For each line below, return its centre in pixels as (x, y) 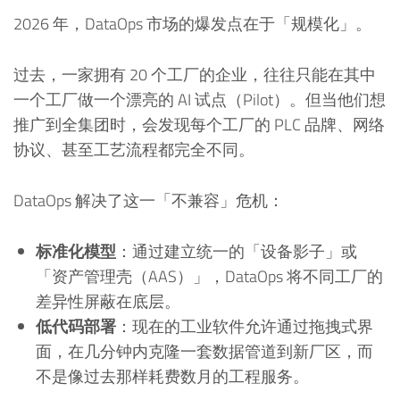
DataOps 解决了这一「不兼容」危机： (149, 200)
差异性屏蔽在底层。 (108, 301)
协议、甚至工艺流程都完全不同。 (134, 149)
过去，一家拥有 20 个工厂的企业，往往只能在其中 (195, 74)
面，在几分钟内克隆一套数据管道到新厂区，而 (205, 351)
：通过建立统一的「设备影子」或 (237, 251)
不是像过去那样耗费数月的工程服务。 (173, 376)
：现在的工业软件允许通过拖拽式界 (245, 326)
